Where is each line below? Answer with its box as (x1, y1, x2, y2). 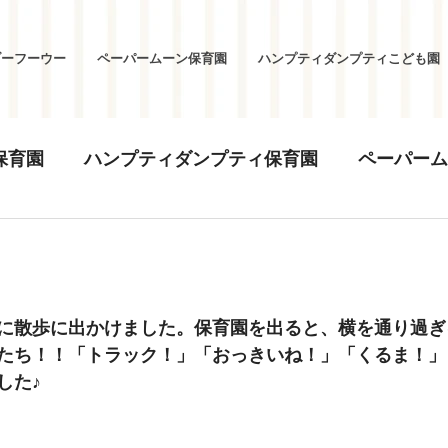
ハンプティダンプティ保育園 (84, 145, 318, 171)
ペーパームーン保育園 (97, 50, 227, 66)
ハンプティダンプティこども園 (258, 50, 440, 66)
